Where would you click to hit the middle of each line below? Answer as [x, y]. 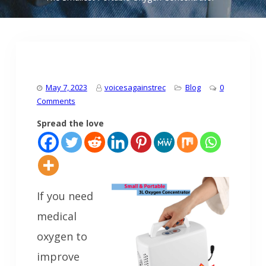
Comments [56, 101]
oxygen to [62, 237]
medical [56, 216]
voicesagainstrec [135, 88]
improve [58, 257]
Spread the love [70, 123]
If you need [65, 196]
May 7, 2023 [66, 88]
